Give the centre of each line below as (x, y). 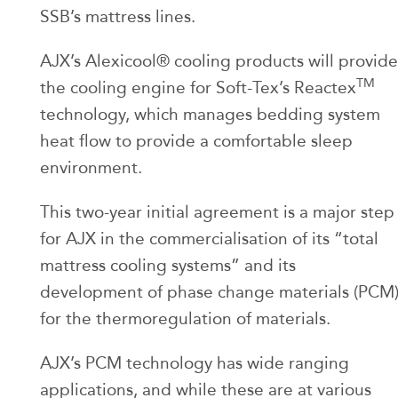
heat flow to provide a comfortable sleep (196, 141)
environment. (91, 167)
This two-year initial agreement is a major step (217, 212)
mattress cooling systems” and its (168, 265)
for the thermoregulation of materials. (185, 318)
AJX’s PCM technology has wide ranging (195, 363)
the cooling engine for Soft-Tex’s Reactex (198, 88)
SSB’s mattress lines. (118, 16)
